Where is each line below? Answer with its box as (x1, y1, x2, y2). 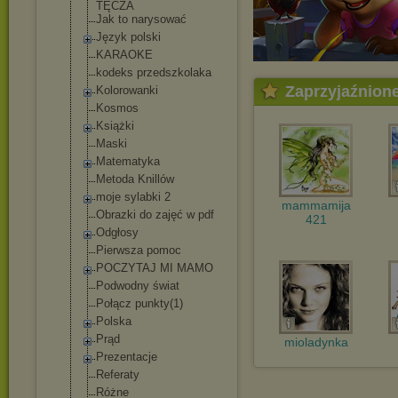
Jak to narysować (96, 12, 187, 26)
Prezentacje (96, 350, 157, 363)
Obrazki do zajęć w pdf (96, 208, 214, 221)
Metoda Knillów (96, 172, 174, 186)
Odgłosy (96, 226, 139, 239)
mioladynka (283, 335, 348, 349)
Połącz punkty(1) (96, 297, 183, 310)
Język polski (96, 30, 161, 44)
